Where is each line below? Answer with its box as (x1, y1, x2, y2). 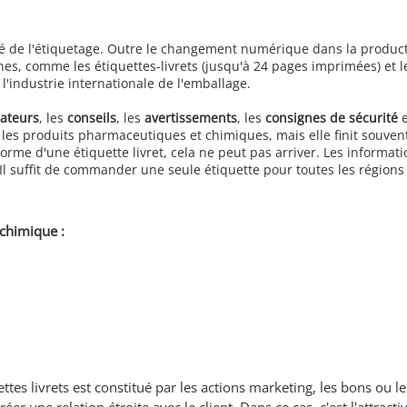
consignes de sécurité (265, 109, 398, 127)
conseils (67, 109, 116, 127)
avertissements (144, 109, 237, 127)
